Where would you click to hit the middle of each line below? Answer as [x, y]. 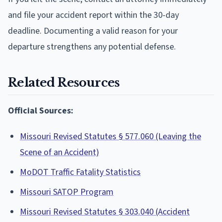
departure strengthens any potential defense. [92, 47]
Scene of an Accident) [59, 152]
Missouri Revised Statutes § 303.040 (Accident [105, 212]
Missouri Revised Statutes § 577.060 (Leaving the [111, 136]
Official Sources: [41, 111]
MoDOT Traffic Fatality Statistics [80, 172]
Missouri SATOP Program [67, 192]
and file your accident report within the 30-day [93, 15]
